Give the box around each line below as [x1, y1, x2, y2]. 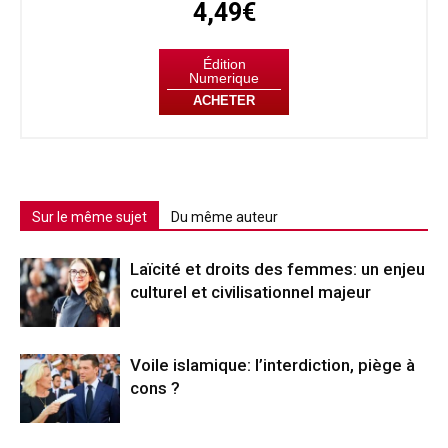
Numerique [189, 69, 259, 86]
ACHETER [193, 92, 255, 108]
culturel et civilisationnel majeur [130, 282, 371, 303]
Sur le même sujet [32, 209, 147, 226]
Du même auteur [171, 209, 278, 226]
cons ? [130, 378, 180, 399]
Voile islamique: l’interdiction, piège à [130, 355, 415, 376]
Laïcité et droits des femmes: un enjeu [130, 259, 425, 280]
